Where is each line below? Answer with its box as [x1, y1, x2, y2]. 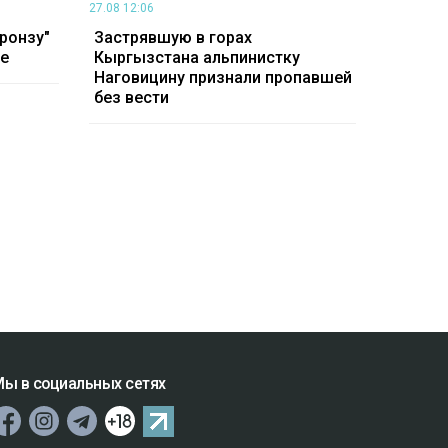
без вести [93, 88, 169, 108]
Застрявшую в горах [93, 28, 252, 48]
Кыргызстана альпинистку [93, 48, 300, 68]
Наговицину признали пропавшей [93, 68, 352, 88]
